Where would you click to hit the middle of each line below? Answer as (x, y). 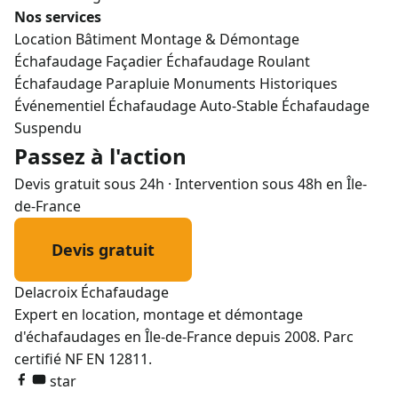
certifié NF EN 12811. (83, 359)
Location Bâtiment (77, 39)
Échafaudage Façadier (90, 61)
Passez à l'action (100, 156)
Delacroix (48, 292)
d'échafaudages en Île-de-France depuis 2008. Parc (184, 337)
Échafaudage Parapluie (94, 84)
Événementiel (61, 106)
